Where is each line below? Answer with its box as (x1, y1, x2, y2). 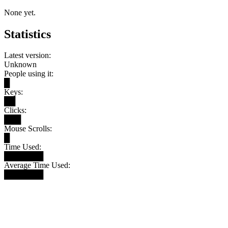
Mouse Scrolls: (4, 124, 52, 133)
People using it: (4, 69, 53, 78)
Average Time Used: (4, 161, 70, 170)
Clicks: (4, 106, 26, 115)
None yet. (4, 8, 36, 17)
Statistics (4, 27, 51, 41)
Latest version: (4, 51, 51, 60)
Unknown (4, 60, 37, 69)
